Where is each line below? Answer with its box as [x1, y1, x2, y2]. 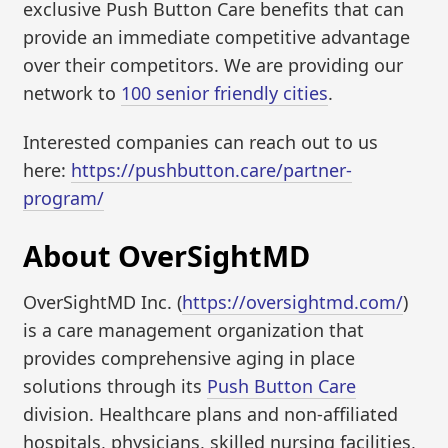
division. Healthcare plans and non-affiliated [23, 402, 399, 427]
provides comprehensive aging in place [23, 346, 356, 371]
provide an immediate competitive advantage [23, 24, 411, 49]
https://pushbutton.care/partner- [71, 158, 353, 183]
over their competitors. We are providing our [23, 52, 404, 77]
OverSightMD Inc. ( [23, 290, 183, 315]
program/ [23, 186, 105, 211]
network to [23, 80, 122, 105]
